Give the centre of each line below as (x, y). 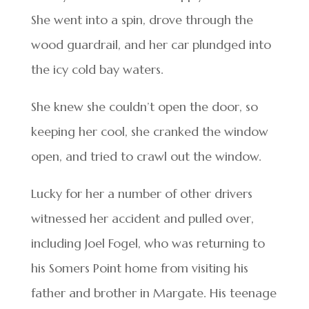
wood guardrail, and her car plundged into (151, 45)
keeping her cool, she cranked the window (149, 132)
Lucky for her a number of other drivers (141, 194)
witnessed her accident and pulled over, (142, 219)
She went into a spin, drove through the (142, 20)
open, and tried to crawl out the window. (146, 157)
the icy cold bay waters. (97, 70)
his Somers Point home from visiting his (139, 268)
